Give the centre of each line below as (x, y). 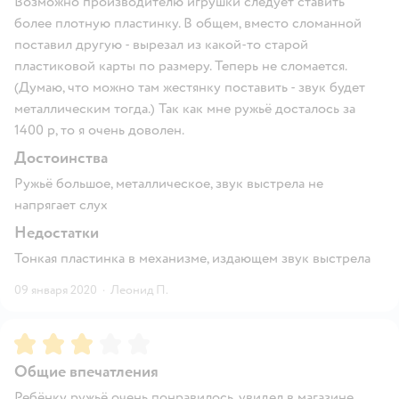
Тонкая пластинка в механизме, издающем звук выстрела (192, 258)
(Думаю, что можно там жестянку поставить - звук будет (190, 87)
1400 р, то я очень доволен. (99, 130)
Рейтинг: (44, 340)
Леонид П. (139, 289)
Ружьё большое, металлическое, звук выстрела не (169, 183)
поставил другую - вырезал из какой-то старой (161, 44)
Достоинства (61, 158)
